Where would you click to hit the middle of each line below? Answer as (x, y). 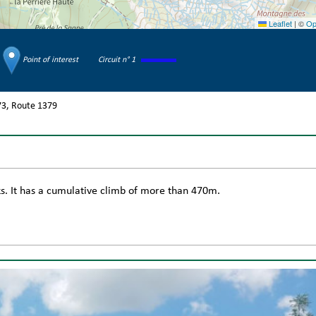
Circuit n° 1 (117, 60)
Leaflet (279, 23)
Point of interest (49, 60)
